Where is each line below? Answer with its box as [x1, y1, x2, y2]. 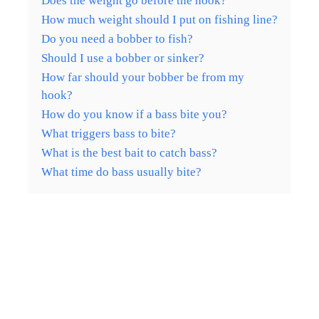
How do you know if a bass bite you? [41, 107, 227, 121]
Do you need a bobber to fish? [41, 31, 193, 46]
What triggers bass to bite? [41, 126, 176, 140]
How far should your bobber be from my [41, 70, 244, 84]
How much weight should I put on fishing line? [41, 12, 278, 26]
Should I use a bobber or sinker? [41, 51, 204, 65]
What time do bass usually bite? [41, 164, 202, 179]
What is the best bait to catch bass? [41, 145, 217, 159]
